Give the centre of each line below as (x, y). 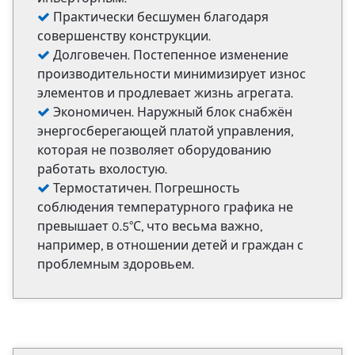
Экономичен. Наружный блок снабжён (171, 112)
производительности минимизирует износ (172, 74)
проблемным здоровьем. (116, 264)
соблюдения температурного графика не (165, 207)
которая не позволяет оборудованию (154, 150)
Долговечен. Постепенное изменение (169, 55)
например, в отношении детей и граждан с (170, 245)
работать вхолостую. (102, 169)
